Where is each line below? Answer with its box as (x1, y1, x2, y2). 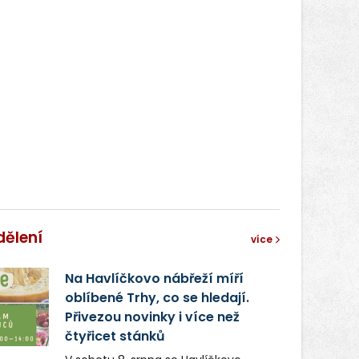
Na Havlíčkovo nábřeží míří (64, 268, 244, 288)
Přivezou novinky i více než (64, 307, 240, 326)
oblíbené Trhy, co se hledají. (64, 288, 249, 307)
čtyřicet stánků (64, 326, 165, 345)
